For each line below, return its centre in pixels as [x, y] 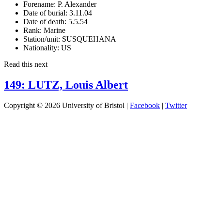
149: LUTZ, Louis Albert [66, 85]
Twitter [176, 105]
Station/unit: [42, 39]
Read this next [26, 64]
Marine [54, 30]
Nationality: [41, 47]
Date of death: [45, 21]
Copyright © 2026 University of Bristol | [67, 105]
